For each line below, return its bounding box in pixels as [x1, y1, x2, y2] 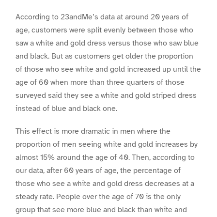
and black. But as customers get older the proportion [15, 51, 193, 62]
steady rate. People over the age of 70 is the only [15, 191, 181, 201]
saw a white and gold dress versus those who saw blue [15, 38, 199, 48]
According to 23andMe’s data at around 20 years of [15, 12, 188, 22]
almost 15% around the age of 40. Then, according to [15, 152, 195, 162]
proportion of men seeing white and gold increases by [15, 139, 198, 149]
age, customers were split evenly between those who [15, 25, 193, 35]
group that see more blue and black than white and [15, 204, 187, 215]
